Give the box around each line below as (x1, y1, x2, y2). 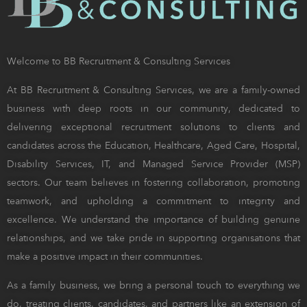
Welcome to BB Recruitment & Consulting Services (7, 55, 230, 66)
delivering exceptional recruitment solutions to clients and (7, 121, 300, 132)
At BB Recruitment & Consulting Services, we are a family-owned (7, 84, 300, 95)
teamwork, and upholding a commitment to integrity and (7, 195, 300, 206)
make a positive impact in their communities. (7, 250, 203, 262)
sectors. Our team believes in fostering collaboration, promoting (7, 176, 300, 188)
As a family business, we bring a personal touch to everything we (7, 279, 300, 291)
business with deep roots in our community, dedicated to (7, 102, 300, 114)
